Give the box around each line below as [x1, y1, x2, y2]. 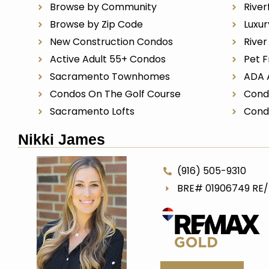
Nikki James [18, 131, 105, 148]
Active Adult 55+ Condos [49, 52, 166, 66]
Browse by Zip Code [49, 17, 143, 31]
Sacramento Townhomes [49, 70, 170, 83]
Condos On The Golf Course [49, 87, 181, 101]
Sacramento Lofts [49, 104, 134, 118]
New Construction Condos [49, 35, 173, 49]
